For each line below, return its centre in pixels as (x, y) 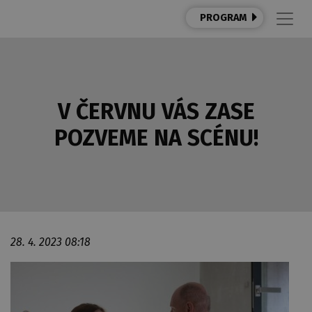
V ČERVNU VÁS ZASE (156, 111)
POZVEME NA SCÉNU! (156, 138)
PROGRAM (223, 18)
